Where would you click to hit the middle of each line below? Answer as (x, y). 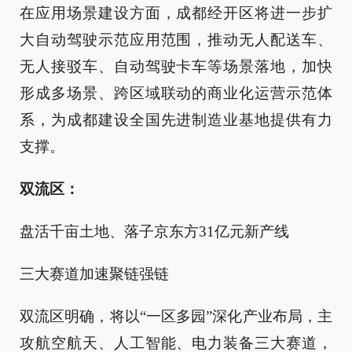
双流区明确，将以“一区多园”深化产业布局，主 (176, 317)
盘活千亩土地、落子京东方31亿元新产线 (154, 232)
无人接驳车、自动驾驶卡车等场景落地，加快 (176, 67)
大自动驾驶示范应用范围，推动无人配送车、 (176, 40)
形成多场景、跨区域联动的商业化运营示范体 (176, 93)
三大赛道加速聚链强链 (94, 274)
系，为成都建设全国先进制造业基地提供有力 (176, 120)
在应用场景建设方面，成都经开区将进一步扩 (176, 13)
